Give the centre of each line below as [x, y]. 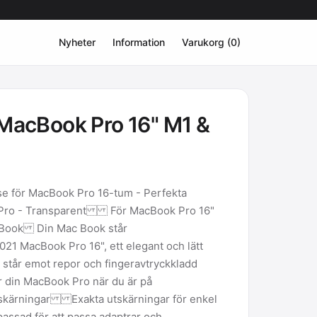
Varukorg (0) [211, 42]
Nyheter [77, 42]
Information [138, 42]
